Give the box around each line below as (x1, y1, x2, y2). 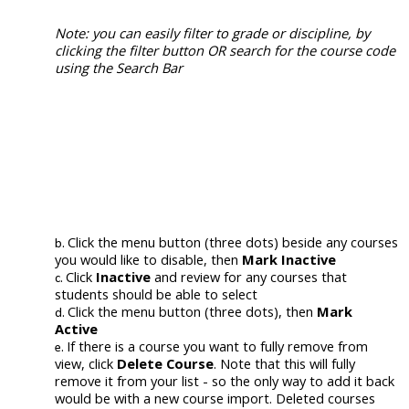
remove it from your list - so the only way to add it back (55, 371, 394, 390)
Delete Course (117, 353, 214, 372)
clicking (55, 41, 105, 60)
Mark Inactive (242, 249, 336, 268)
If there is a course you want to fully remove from (67, 336, 368, 355)
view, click (55, 353, 117, 372)
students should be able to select (55, 284, 257, 303)
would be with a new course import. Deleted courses (55, 388, 375, 407)
